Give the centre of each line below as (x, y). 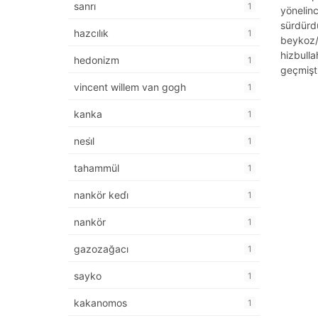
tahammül (97, 168)
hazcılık (91, 33)
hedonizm (97, 60)
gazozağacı (101, 249)
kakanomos (100, 303)
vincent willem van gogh (130, 87)
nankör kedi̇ (101, 195)
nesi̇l (84, 141)
